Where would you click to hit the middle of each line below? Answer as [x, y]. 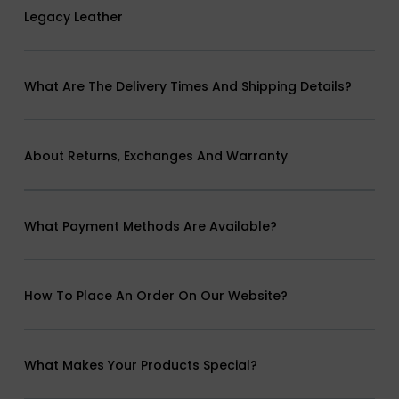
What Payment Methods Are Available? [150, 227]
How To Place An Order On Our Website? [155, 296]
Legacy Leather [73, 17]
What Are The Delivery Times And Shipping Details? [187, 87]
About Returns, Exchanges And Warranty [155, 156]
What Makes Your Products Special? [140, 366]
